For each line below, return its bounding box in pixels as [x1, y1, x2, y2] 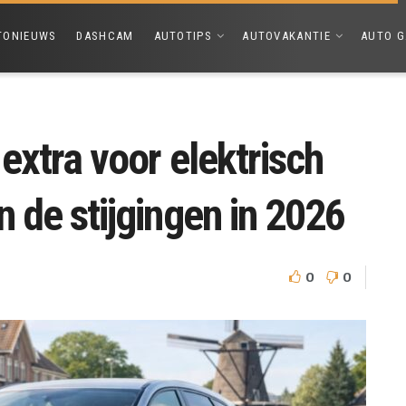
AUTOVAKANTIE [242, 29, 331, 43]
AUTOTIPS [153, 29, 212, 43]
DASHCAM [76, 29, 134, 43]
